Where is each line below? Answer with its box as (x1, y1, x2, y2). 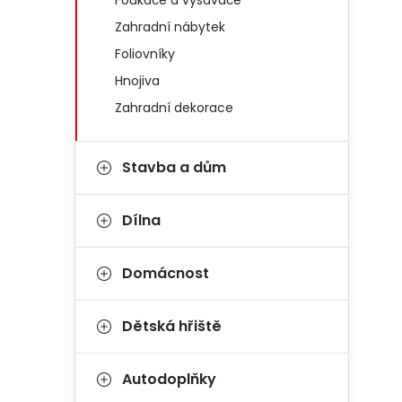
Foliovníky (115, 45, 175, 63)
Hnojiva (115, 72, 160, 90)
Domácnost (122, 263, 209, 284)
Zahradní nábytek (115, 18, 225, 36)
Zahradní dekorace (115, 99, 233, 117)
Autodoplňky (122, 369, 216, 389)
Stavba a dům (122, 157, 226, 178)
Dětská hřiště (122, 316, 222, 336)
